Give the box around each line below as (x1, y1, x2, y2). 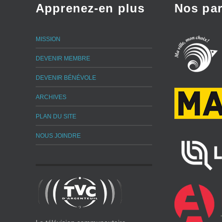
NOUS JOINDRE (36, 132, 81, 140)
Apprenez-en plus (36, 1, 145, 15)
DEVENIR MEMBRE (36, 55, 90, 62)
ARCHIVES (36, 94, 66, 101)
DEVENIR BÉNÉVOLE (36, 74, 96, 82)
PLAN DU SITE (36, 113, 76, 120)
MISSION (36, 36, 60, 43)
